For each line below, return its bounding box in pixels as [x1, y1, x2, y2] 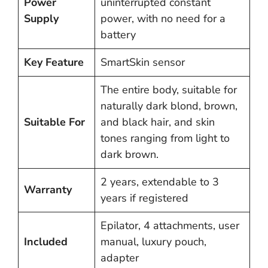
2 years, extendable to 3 [100, 175, 219, 190]
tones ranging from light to [100, 131, 230, 146]
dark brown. [100, 147, 159, 162]
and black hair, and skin [100, 115, 215, 130]
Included [24, 234, 68, 249]
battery [100, 28, 136, 42]
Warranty [24, 182, 72, 197]
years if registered [100, 191, 188, 206]
